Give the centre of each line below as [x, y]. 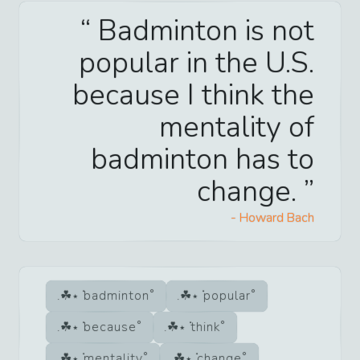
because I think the [193, 95]
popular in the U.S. [196, 63]
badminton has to [202, 159]
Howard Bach [277, 217]
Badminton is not [202, 31]
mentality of [237, 127]
